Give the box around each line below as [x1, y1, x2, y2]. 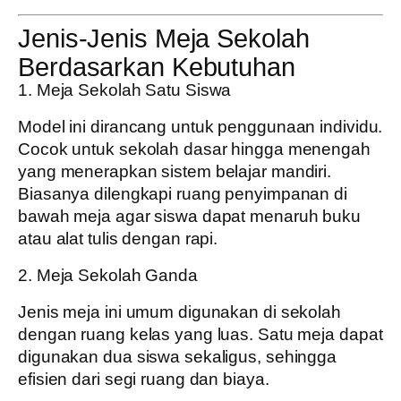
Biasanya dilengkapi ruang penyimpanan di [18, 184, 347, 204]
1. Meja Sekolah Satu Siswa [18, 80, 232, 99]
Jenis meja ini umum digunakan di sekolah [18, 303, 341, 322]
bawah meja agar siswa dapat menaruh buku [18, 207, 361, 226]
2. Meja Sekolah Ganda [18, 265, 198, 285]
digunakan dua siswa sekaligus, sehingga [18, 347, 337, 367]
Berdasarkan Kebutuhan [18, 52, 295, 81]
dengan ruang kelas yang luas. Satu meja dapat [18, 325, 383, 345]
